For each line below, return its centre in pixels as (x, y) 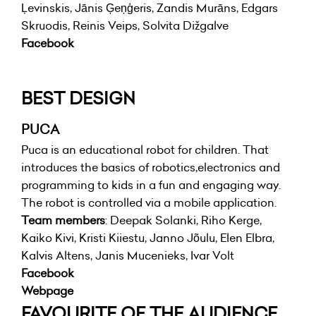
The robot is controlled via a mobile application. (149, 203)
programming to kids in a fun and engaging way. (151, 185)
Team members (63, 220)
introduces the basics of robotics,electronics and (151, 168)
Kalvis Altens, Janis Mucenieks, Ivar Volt (128, 256)
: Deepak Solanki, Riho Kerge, (183, 220)
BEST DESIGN (78, 98)
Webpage (47, 291)
